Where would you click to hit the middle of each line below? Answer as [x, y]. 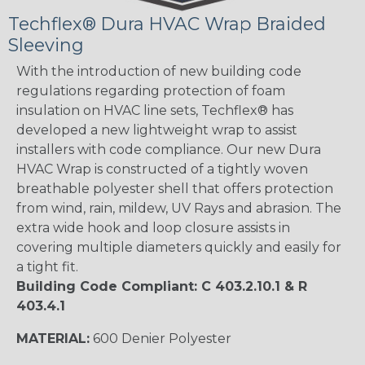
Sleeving [46, 44]
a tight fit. [47, 266]
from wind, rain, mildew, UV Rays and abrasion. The [179, 208]
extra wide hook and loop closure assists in [153, 227]
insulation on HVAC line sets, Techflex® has [155, 110]
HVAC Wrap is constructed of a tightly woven [162, 169]
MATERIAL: [53, 338]
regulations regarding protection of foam [151, 90]
